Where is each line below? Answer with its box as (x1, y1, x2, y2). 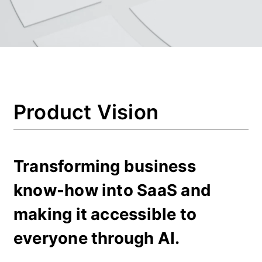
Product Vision (13, 100, 159, 125)
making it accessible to (13, 204, 201, 224)
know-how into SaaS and (13, 180, 215, 200)
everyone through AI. (13, 227, 180, 248)
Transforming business (13, 156, 200, 176)
